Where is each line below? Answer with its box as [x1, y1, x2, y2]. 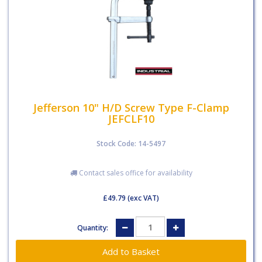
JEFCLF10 [108, 111, 154, 126]
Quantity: [77, 222, 110, 233]
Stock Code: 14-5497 [96, 139, 166, 149]
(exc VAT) [126, 193, 159, 203]
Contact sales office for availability [77, 168, 192, 178]
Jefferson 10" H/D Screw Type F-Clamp [33, 100, 229, 115]
